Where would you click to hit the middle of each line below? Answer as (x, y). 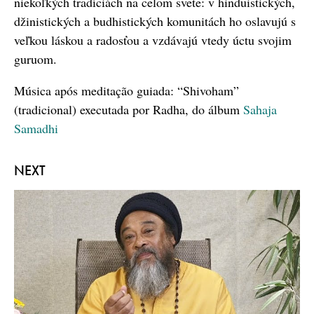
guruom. (35, 59)
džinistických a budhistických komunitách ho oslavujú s (155, 21)
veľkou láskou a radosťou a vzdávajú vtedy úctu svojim (153, 40)
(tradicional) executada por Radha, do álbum (129, 110)
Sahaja (260, 110)
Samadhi (36, 129)
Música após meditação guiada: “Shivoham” (127, 91)
